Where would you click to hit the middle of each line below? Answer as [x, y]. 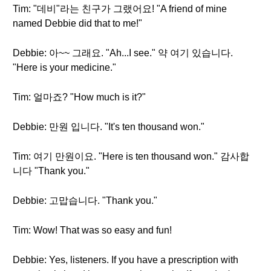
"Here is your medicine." [64, 67]
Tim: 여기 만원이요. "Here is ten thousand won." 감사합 [131, 156]
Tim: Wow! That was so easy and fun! [92, 230]
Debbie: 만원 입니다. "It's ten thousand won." [109, 127]
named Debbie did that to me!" [77, 23]
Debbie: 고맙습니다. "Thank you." [85, 201]
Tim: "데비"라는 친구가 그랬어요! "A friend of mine [120, 9]
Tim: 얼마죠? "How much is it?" [79, 97]
